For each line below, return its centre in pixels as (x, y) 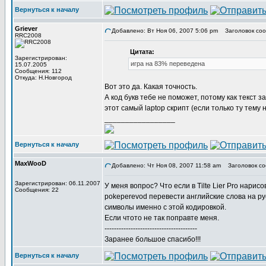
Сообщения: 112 (38, 71)
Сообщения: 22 (37, 190)
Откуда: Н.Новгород (43, 77)
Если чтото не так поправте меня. (162, 218)
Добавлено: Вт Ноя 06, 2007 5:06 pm (165, 31)
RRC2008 (28, 35)
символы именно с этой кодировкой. (165, 207)
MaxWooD (31, 163)
